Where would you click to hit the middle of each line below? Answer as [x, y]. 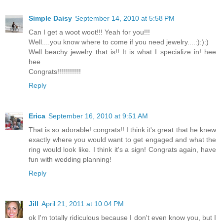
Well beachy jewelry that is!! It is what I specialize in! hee [122, 52]
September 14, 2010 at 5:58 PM [125, 18]
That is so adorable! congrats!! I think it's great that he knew [122, 129]
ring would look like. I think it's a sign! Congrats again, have [122, 149]
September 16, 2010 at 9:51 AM [98, 116]
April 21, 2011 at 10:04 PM [83, 203]
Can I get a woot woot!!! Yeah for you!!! [89, 32]
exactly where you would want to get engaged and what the [122, 139]
